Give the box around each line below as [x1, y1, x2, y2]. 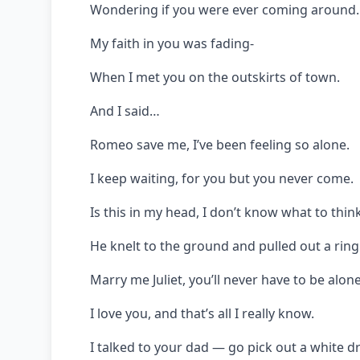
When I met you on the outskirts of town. [90, 67, 340, 86]
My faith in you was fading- [90, 34, 254, 52]
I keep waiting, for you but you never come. [90, 169, 354, 187]
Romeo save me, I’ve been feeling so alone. [90, 135, 350, 153]
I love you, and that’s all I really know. [90, 304, 314, 322]
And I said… [90, 101, 160, 120]
